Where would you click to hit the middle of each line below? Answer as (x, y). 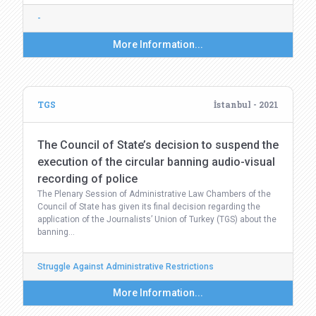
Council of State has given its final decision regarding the (149, 207)
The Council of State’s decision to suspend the (158, 145)
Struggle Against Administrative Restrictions (126, 267)
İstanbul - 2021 (246, 104)
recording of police (87, 179)
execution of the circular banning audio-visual (156, 162)
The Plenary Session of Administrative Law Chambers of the (154, 194)
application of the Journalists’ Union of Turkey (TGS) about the (157, 219)
